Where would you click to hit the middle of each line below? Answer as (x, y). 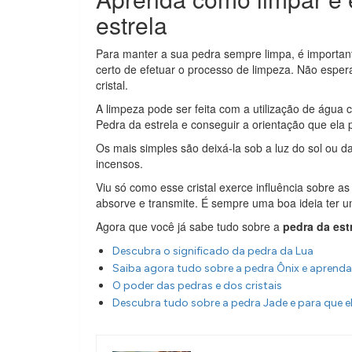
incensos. (119, 163)
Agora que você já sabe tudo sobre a (189, 226)
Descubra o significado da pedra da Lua (213, 251)
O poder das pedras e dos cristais (197, 286)
